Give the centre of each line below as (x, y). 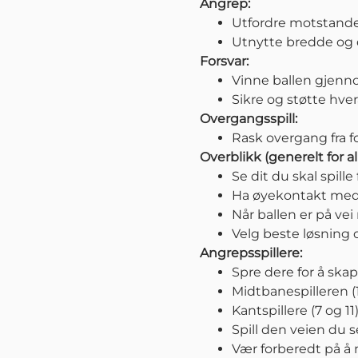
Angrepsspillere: (251, 253)
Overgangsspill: (249, 119)
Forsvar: (224, 62)
